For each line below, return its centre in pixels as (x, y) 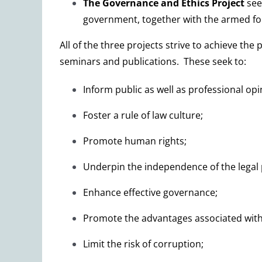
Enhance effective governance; (150, 193)
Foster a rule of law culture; (143, 116)
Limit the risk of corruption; (143, 244)
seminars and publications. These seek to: (153, 62)
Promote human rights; (135, 141)
